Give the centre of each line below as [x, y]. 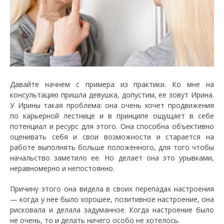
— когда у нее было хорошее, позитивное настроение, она [112, 199]
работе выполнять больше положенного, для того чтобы [112, 147]
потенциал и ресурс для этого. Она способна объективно [112, 126]
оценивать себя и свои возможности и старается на [112, 137]
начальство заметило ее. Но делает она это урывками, [112, 158]
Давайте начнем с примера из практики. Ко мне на [112, 84]
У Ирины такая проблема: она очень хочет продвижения [112, 105]
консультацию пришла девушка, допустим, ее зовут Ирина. [112, 95]
